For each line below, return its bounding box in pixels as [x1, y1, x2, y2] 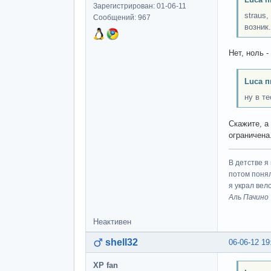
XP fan [93, 260, 118, 270]
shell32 [105, 237, 138, 247]
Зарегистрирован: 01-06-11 [93, 2, 186, 11]
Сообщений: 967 [93, 13, 151, 22]
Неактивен [93, 217, 131, 226]
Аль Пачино [229, 192, 269, 201]
